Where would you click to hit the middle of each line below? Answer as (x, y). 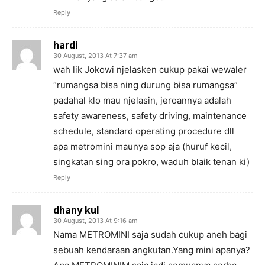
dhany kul (76, 210)
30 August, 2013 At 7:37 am (96, 56)
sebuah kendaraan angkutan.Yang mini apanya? (152, 250)
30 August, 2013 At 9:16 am (96, 221)
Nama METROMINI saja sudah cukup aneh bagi (150, 235)
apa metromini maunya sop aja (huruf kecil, (143, 146)
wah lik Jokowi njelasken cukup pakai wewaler (150, 70)
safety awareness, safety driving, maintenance (150, 116)
